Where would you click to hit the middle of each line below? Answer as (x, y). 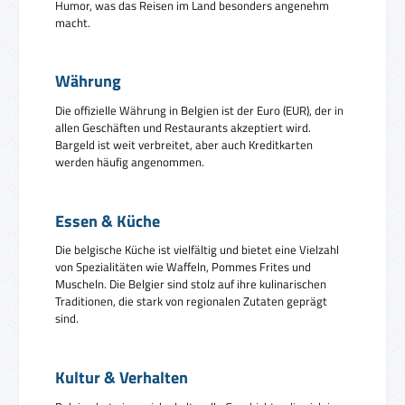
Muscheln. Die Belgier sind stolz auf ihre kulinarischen (191, 284)
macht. (73, 22)
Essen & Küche (108, 221)
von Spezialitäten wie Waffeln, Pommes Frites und (183, 267)
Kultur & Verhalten (122, 377)
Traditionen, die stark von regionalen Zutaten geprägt (191, 301)
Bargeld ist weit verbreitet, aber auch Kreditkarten (184, 144)
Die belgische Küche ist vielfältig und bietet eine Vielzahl (197, 250)
